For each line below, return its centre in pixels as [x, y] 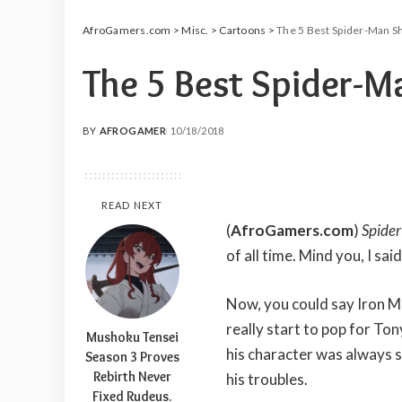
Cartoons [243, 30]
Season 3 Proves [132, 356]
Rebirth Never [132, 376]
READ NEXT [132, 205]
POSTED [104, 137]
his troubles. [267, 379]
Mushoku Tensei [132, 336]
